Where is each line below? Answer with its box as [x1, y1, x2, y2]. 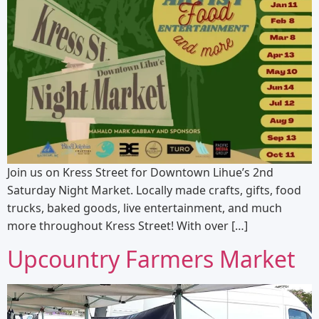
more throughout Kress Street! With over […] [7, 218, 248, 234]
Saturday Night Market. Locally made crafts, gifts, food [7, 182, 301, 199]
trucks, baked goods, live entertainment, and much [7, 200, 282, 216]
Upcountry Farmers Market [7, 243, 296, 274]
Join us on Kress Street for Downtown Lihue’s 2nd [7, 164, 273, 181]
